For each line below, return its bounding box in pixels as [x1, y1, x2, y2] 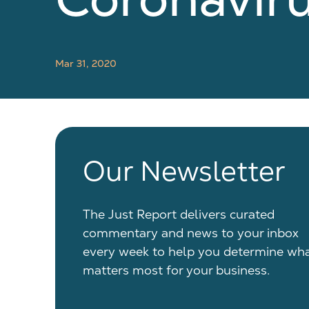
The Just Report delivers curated [83, 206, 275, 222]
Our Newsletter [83, 153, 286, 189]
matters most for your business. [83, 262, 270, 278]
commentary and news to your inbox [83, 225, 299, 241]
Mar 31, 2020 [55, 57, 117, 70]
